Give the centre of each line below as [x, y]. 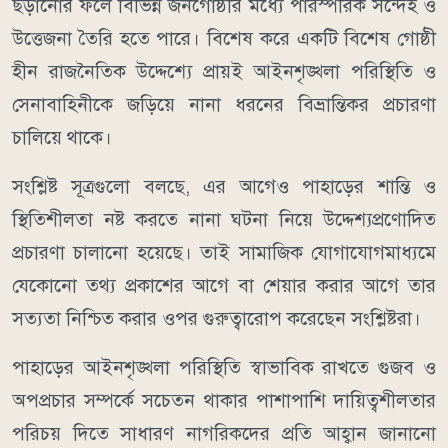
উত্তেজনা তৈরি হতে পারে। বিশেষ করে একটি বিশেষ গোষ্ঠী [224, 38]
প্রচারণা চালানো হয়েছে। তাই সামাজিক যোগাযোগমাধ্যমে [224, 252]
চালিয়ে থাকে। [62, 137]
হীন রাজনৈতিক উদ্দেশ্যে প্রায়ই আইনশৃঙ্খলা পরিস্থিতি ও [224, 71]
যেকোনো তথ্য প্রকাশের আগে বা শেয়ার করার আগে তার [224, 285]
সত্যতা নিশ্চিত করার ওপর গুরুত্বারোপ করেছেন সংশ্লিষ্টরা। [216, 318]
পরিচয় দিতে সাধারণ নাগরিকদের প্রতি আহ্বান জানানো [224, 433]
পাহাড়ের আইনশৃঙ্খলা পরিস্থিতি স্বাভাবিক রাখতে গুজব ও [224, 367]
